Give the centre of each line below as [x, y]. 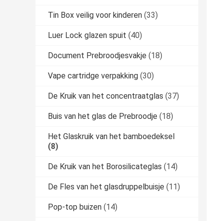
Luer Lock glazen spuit [87, 36]
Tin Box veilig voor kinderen [95, 15]
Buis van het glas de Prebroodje [103, 116]
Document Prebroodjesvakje [97, 56]
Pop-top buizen [75, 207]
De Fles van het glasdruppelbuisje [106, 187]
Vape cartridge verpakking [93, 76]
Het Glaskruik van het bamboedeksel [111, 137]
